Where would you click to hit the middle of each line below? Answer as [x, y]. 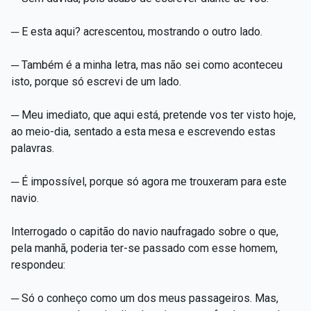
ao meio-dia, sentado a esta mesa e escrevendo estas [143, 131]
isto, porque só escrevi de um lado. [96, 81]
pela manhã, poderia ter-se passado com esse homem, [144, 248]
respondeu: [38, 264]
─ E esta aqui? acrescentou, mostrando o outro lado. [137, 31]
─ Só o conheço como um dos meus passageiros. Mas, [145, 298]
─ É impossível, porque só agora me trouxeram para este [149, 181]
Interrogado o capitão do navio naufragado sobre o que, [145, 231]
